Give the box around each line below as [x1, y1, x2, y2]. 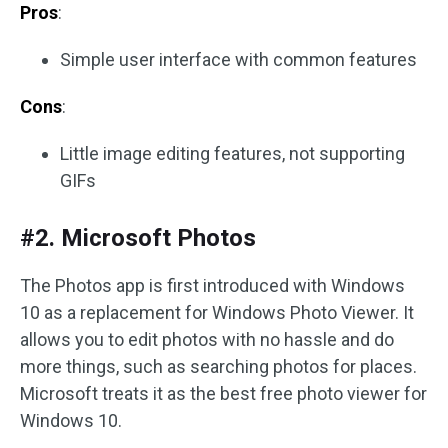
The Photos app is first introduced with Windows [20, 275, 405, 296]
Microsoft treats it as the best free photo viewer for [20, 383, 427, 404]
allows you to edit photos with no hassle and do [20, 329, 394, 350]
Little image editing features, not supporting [60, 143, 405, 164]
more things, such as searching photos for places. [20, 356, 417, 377]
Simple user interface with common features [60, 49, 417, 70]
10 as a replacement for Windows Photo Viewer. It [20, 302, 414, 323]
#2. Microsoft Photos [20, 224, 256, 252]
